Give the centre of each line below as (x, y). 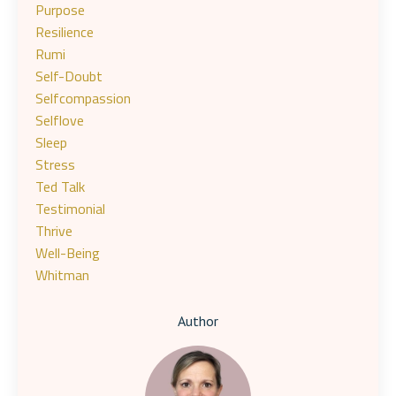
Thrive (54, 231)
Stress (55, 164)
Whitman (62, 275)
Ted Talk (60, 187)
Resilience (65, 32)
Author (198, 321)
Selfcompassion (83, 98)
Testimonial (70, 209)
